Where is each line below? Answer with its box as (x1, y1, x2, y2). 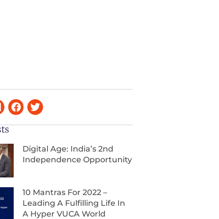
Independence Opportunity (22, 155, 132, 165)
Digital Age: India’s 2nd (22, 144, 114, 154)
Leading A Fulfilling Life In (22, 198, 126, 208)
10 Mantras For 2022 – (22, 187, 108, 197)
